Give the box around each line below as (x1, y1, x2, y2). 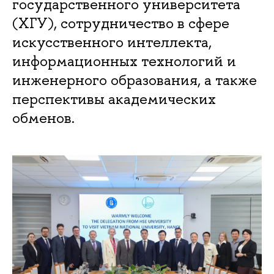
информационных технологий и (12, 51, 236, 71)
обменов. (12, 108, 75, 128)
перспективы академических (12, 89, 216, 109)
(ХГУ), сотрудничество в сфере (12, 13, 229, 33)
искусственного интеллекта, (12, 32, 212, 52)
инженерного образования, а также (12, 70, 257, 90)
